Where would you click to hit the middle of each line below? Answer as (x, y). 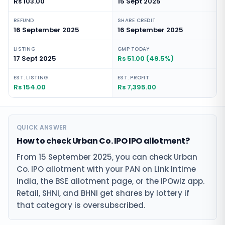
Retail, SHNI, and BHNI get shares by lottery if (103, 193)
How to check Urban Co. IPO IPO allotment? (103, 141)
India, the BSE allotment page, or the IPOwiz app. (110, 181)
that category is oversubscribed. (81, 205)
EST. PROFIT (133, 78)
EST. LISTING (31, 78)
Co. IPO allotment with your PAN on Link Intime (106, 169)
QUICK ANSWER (42, 127)
